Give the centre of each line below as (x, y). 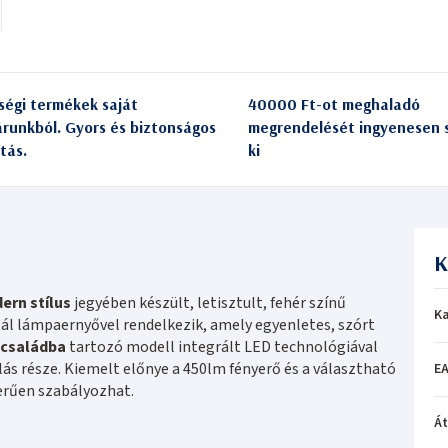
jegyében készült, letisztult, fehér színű (208, 302)
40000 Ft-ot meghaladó (334, 103)
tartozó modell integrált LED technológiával (222, 346)
